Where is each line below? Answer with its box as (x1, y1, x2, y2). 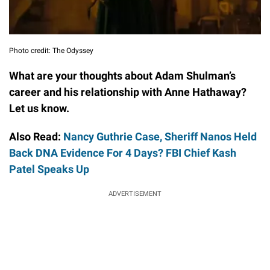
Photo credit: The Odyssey (9, 46, 93, 55)
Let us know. (9, 101, 69, 115)
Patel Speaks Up (9, 162, 89, 175)
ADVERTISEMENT (108, 189, 162, 198)
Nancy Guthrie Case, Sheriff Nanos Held (63, 130, 257, 143)
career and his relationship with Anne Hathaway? (9, 85, 246, 98)
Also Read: (9, 130, 63, 143)
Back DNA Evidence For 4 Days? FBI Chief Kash (9, 146, 236, 159)
